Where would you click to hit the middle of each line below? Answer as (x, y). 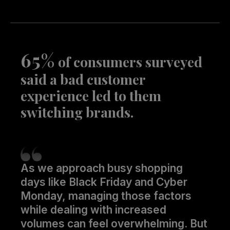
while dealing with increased (93, 209)
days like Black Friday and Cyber (104, 182)
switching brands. (77, 112)
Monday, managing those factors (106, 196)
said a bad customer (83, 79)
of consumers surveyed (129, 61)
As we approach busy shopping (102, 168)
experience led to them (91, 95)
